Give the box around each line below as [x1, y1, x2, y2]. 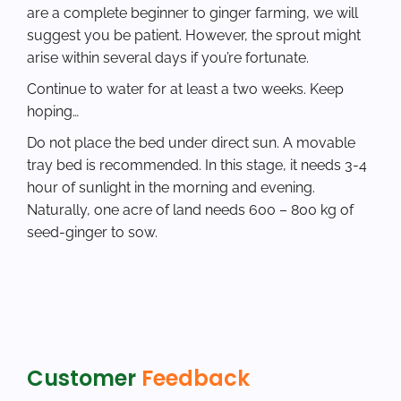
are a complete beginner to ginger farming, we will [27, 4, 358, 22]
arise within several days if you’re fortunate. [27, 49, 309, 67]
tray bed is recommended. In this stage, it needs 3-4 [27, 157, 367, 175]
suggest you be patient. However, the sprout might [27, 27, 361, 45]
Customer [27, 363, 141, 394]
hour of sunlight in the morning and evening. [27, 179, 315, 197]
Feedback [141, 363, 250, 394]
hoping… [27, 103, 79, 121]
